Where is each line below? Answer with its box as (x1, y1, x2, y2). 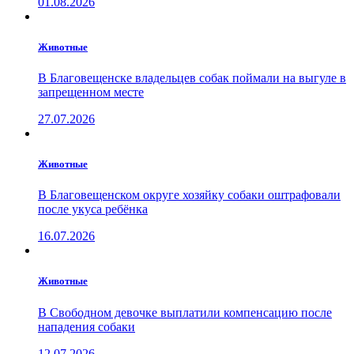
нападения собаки (38, 319, 135, 333)
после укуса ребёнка (38, 202, 148, 217)
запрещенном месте (38, 85, 144, 99)
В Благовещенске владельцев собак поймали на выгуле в (38, 70, 346, 85)
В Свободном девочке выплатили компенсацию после (38, 305, 332, 319)
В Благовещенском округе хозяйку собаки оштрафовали (38, 188, 341, 202)
